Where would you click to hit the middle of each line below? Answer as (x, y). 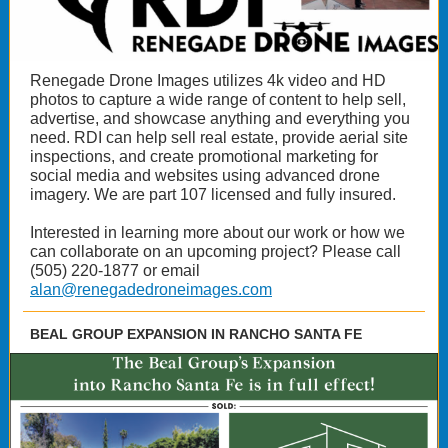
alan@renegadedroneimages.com (151, 289)
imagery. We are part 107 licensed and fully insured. (213, 194)
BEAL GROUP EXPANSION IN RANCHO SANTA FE (198, 334)
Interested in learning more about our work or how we (217, 232)
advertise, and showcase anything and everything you (220, 118)
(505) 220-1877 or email (115, 270)
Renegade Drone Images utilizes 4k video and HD (208, 80)
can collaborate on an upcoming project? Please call (215, 251)
